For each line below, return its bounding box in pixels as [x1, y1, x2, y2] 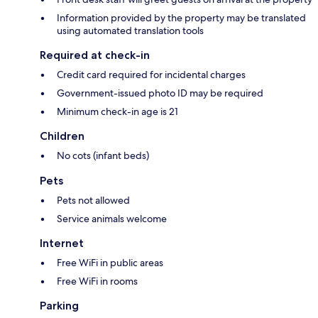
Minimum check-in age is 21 [57, 105, 178, 119]
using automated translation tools [57, 24, 204, 38]
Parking [40, 299, 79, 313]
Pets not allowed [57, 194, 130, 207]
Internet [40, 236, 84, 251]
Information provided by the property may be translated [57, 11, 306, 25]
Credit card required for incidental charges [57, 68, 246, 82]
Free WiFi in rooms [57, 275, 138, 288]
